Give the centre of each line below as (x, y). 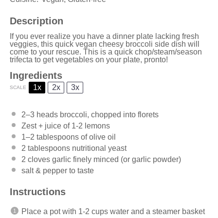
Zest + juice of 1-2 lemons (66, 126)
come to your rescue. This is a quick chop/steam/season (106, 52)
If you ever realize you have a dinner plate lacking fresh (104, 36)
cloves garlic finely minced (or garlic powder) (103, 159)
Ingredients (36, 75)
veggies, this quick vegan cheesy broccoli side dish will (105, 44)
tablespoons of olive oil (75, 137)
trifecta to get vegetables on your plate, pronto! (90, 59)
